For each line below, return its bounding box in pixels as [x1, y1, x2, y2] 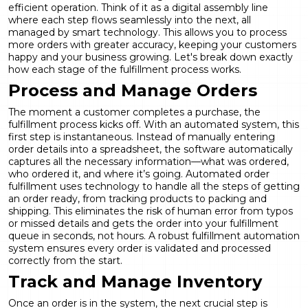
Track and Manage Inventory [8, 271, 262, 291]
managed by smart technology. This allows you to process [8, 25, 287, 38]
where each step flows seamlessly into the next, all [8, 13, 251, 26]
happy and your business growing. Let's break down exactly [8, 50, 293, 63]
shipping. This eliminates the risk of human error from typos [8, 204, 293, 217]
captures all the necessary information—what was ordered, [8, 155, 289, 168]
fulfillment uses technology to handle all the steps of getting [8, 179, 300, 192]
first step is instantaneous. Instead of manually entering [8, 130, 275, 143]
